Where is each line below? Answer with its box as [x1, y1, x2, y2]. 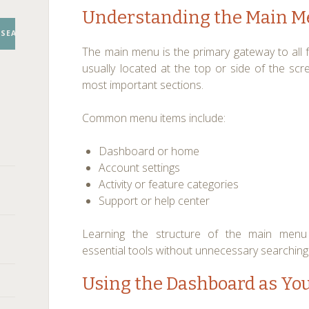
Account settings [99, 160, 181, 175]
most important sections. [82, 77, 204, 92]
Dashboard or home [99, 143, 200, 159]
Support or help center [99, 193, 210, 208]
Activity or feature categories [99, 177, 239, 192]
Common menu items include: [82, 110, 226, 126]
